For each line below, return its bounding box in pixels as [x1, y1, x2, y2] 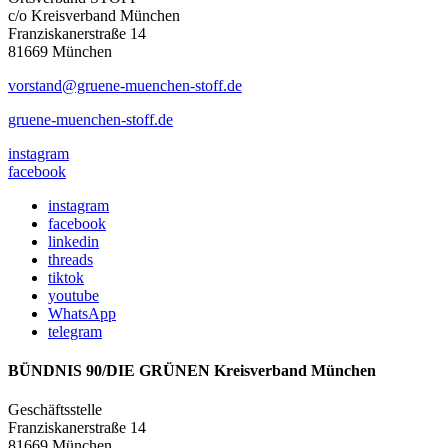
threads [48, 250, 93, 268]
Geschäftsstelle [8, 401, 102, 419]
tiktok [48, 268, 84, 286]
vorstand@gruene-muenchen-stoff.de [8, 76, 242, 94]
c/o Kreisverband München [8, 6, 180, 24]
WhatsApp [48, 304, 116, 322]
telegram [48, 322, 102, 340]
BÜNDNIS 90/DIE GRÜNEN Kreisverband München [8, 362, 376, 380]
